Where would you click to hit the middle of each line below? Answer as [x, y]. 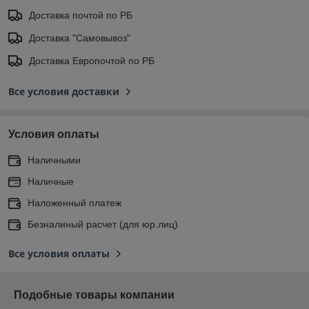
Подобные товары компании [94, 295]
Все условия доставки [64, 91]
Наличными [54, 160]
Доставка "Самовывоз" [80, 38]
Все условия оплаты [59, 253]
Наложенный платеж [74, 202]
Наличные [51, 181]
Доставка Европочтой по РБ [92, 60]
